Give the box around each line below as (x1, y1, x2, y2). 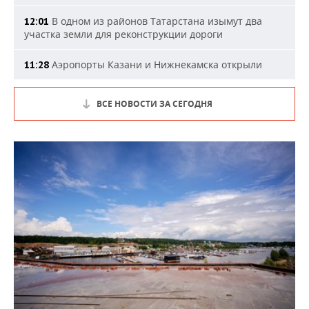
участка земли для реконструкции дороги (24, 28, 223, 41)
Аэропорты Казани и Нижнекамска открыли (49, 58, 262, 71)
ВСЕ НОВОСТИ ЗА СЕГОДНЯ (97, 98, 212, 110)
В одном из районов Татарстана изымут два (49, 14, 262, 28)
